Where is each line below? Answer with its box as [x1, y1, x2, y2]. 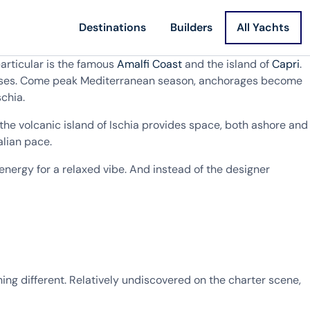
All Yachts [237, 20, 290, 35]
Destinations [79, 20, 147, 35]
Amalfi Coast [117, 57, 182, 71]
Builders [170, 20, 213, 35]
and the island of [182, 57, 272, 71]
